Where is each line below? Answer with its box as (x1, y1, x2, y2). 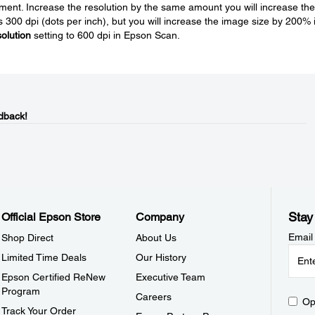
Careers (136, 291, 172, 302)
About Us (136, 232, 177, 243)
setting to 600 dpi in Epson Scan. (30, 30, 180, 41)
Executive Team (136, 271, 206, 283)
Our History (136, 252, 187, 263)
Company (136, 210, 185, 224)
